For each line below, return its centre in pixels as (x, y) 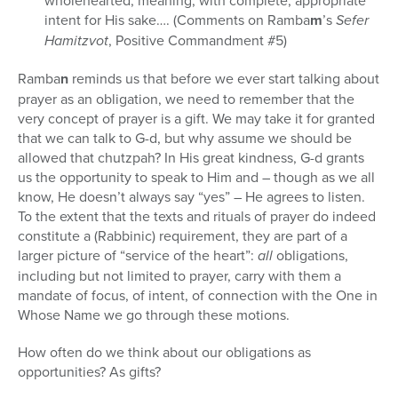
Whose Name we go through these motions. (154, 315)
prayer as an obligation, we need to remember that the (186, 99)
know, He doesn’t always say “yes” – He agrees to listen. (191, 197)
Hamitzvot (76, 41)
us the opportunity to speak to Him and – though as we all (196, 177)
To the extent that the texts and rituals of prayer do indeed (197, 216)
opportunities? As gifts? (89, 372)
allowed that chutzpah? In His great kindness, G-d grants (191, 158)
